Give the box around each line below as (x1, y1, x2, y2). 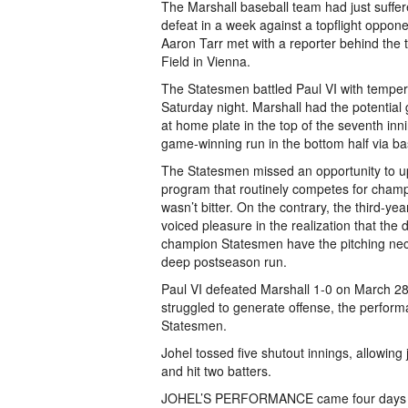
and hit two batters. (161, 362, 271, 380)
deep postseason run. (161, 252, 287, 270)
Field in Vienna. (161, 52, 250, 70)
